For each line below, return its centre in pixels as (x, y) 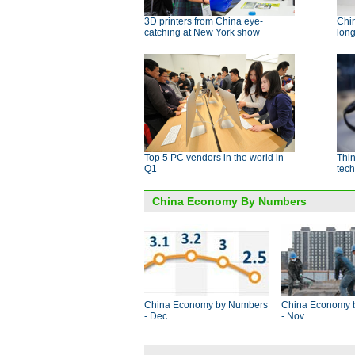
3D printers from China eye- (204, 21)
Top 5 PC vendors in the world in (214, 158)
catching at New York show (202, 32)
